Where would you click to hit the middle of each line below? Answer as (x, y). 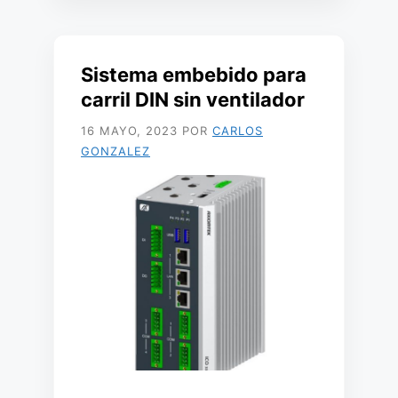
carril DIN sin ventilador (193, 99)
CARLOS (238, 131)
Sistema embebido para (194, 75)
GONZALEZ (115, 151)
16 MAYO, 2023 (129, 131)
